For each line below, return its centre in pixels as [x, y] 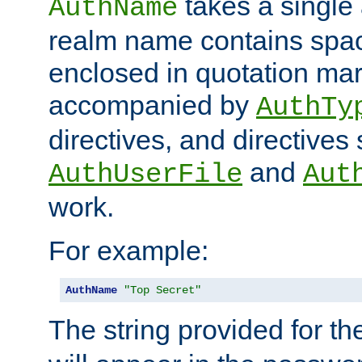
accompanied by [152, 105]
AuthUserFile [145, 175]
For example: [128, 251]
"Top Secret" [162, 290]
